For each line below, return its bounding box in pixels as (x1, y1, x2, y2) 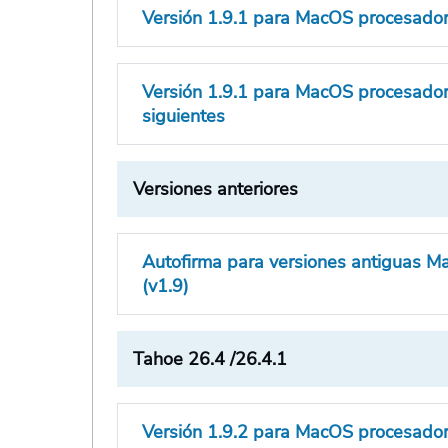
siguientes (142, 104, 226, 129)
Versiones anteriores (133, 177, 299, 202)
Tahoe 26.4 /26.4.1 (133, 347, 288, 372)
